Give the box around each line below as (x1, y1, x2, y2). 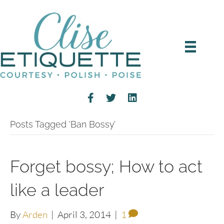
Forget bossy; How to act (10, 156, 202, 176)
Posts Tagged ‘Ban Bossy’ (10, 119, 115, 129)
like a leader (10, 180, 104, 200)
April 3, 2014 (57, 208, 111, 220)
